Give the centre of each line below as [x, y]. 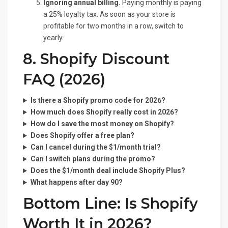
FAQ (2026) [64, 79]
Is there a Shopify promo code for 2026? [98, 101]
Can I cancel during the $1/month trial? [95, 147]
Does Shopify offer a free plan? [82, 136]
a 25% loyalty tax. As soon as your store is [109, 15]
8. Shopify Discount [96, 59]
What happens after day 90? [76, 182]
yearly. [53, 38]
